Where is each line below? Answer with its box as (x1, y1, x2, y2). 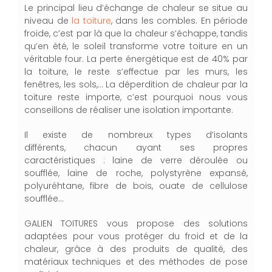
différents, (24, 141, 84, 154)
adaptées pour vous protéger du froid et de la (24, 230, 248, 242)
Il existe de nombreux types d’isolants (24, 129, 248, 141)
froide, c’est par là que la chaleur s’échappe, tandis (24, 27, 248, 39)
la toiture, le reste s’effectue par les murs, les (24, 66, 248, 78)
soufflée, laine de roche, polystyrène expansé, (24, 167, 248, 179)
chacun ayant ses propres (84, 141, 248, 154)
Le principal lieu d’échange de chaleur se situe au (24, 2, 248, 14)
